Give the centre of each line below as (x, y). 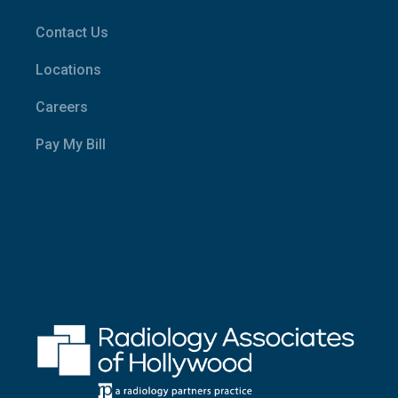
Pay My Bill (71, 145)
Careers (62, 107)
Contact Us (72, 33)
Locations (69, 70)
